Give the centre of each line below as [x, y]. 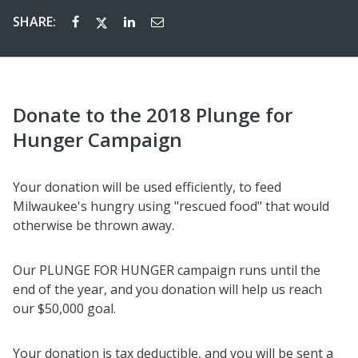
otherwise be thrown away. [93, 226]
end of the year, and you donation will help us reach [167, 290]
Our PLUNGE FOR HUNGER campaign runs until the [167, 270]
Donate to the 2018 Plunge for [153, 115]
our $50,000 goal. [64, 309]
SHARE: [36, 22]
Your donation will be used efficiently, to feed [147, 187]
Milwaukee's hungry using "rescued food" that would [171, 207]
